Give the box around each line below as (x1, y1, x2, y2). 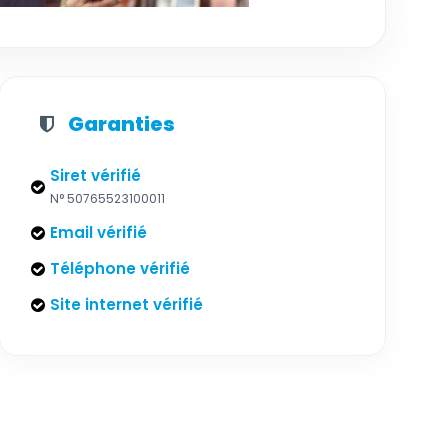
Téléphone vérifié (50, 258, 191, 279)
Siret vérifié (50, 165, 142, 186)
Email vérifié (50, 222, 148, 243)
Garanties (68, 110, 176, 138)
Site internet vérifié (50, 294, 204, 315)
